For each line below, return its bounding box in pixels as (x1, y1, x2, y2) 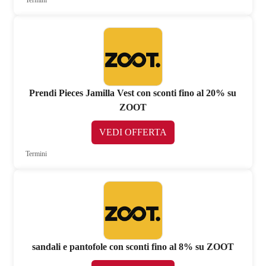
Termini (26, 149, 47, 158)
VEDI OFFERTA (99, 126, 167, 137)
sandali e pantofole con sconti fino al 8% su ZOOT (31, 241, 234, 252)
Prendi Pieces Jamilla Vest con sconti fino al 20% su (29, 87, 237, 98)
